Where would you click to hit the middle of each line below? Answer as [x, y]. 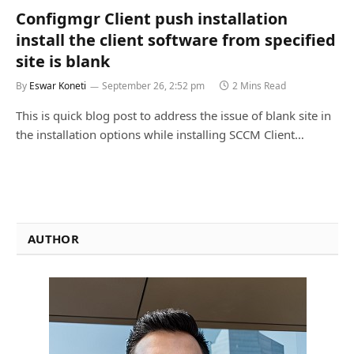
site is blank [63, 61]
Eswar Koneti [58, 85]
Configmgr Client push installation [152, 18]
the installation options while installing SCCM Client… [160, 134]
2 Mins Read [259, 85]
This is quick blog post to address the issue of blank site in [173, 115]
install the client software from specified [176, 40]
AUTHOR [53, 238]
